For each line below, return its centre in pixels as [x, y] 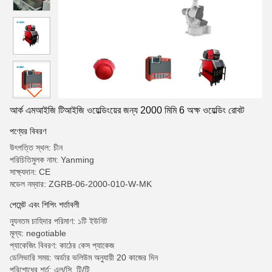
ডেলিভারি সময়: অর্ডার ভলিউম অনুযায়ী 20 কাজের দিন [84, 257]
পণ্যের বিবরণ [28, 131]
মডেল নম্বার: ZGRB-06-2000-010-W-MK [81, 184]
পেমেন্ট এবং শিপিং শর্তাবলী [45, 205]
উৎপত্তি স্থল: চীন [36, 148]
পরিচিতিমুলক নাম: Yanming [52, 160]
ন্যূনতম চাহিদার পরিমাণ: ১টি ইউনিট [59, 221]
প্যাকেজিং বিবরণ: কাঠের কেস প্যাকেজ [62, 245]
